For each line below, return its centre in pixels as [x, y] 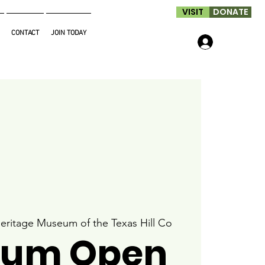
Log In [233, 41]
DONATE [230, 12]
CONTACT [25, 33]
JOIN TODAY [68, 33]
